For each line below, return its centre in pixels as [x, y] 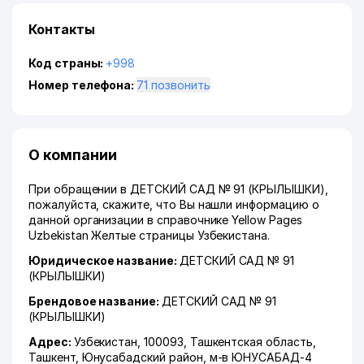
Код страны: [67, 63]
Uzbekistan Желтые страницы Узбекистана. [149, 235]
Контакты [62, 29]
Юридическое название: [104, 260]
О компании [73, 155]
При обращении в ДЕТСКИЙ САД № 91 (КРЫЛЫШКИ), [178, 189]
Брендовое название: [95, 301]
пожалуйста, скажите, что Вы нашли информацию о [174, 204]
